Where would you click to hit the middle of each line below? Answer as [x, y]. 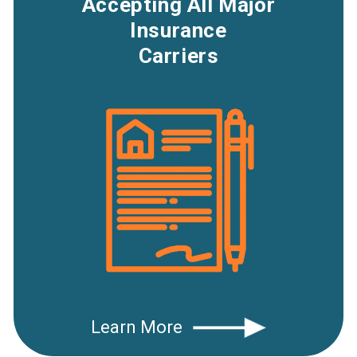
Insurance [178, 30]
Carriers [178, 55]
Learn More [137, 327]
